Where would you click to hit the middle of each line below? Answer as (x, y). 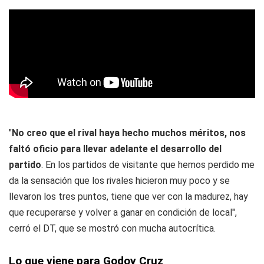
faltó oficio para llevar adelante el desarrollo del (115, 149)
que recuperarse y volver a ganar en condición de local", (123, 212)
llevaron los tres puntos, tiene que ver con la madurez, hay (128, 197)
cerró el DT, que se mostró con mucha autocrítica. (112, 228)
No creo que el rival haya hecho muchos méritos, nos (129, 133)
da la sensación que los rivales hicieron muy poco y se (119, 181)
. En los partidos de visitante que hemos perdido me (148, 165)
